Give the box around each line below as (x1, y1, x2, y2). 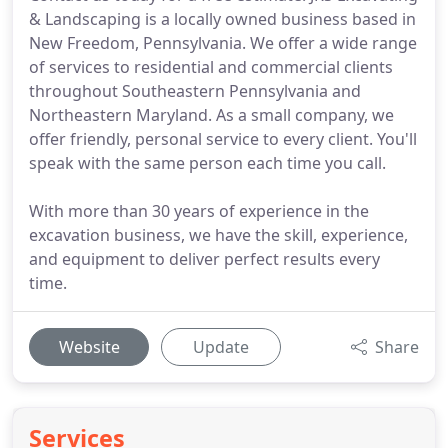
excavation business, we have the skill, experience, (29, 224, 408, 246)
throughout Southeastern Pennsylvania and (29, 80, 361, 102)
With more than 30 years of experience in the (29, 200, 369, 222)
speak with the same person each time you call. (29, 152, 386, 174)
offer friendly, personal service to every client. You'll (29, 128, 417, 150)
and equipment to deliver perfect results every (29, 248, 380, 270)
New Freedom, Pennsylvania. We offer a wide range (29, 32, 417, 54)
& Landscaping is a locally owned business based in (29, 8, 416, 30)
